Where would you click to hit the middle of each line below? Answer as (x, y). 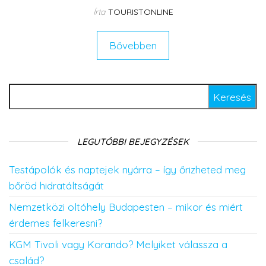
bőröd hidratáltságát (56, 186)
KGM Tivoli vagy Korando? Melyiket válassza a (118, 244)
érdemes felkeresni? (56, 223)
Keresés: (31, 92)
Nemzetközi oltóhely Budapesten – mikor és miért (126, 207)
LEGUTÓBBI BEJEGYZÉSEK (133, 142)
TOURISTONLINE (140, 12)
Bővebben (133, 45)
